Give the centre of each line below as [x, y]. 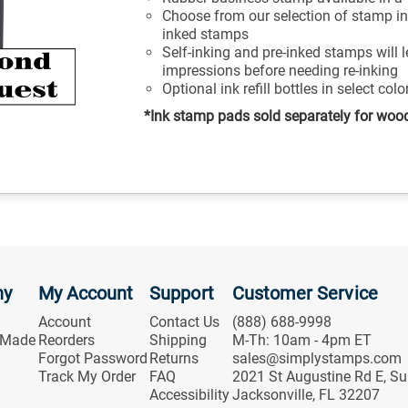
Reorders [66, 340]
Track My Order [87, 376]
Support [182, 293]
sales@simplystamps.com [316, 358]
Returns [174, 358]
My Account [86, 293]
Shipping [178, 340]
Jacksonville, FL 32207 [306, 394]
